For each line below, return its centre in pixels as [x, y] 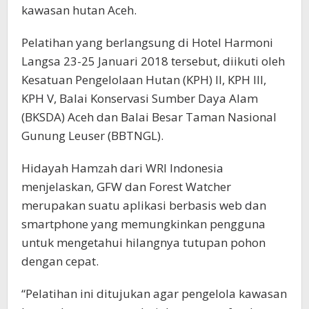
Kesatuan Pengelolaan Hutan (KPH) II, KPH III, [144, 80]
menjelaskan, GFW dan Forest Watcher [126, 187]
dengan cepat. [60, 261]
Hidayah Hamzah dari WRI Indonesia [122, 168]
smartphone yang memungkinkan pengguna [143, 224]
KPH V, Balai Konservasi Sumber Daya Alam [140, 99]
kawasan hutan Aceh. [79, 10]
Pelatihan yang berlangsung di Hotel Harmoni [147, 43]
